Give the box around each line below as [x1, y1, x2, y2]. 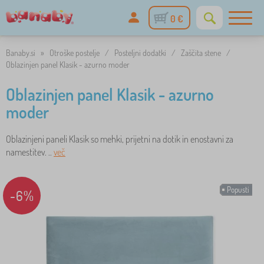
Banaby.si [6, 48, 35, 58]
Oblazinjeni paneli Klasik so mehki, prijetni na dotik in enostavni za [6, 133, 233, 145]
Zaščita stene [181, 48, 221, 58]
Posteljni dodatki [114, 48, 166, 58]
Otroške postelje [49, 48, 100, 58]
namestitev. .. [6, 146, 54, 158]
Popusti [227, 185, 249, 194]
